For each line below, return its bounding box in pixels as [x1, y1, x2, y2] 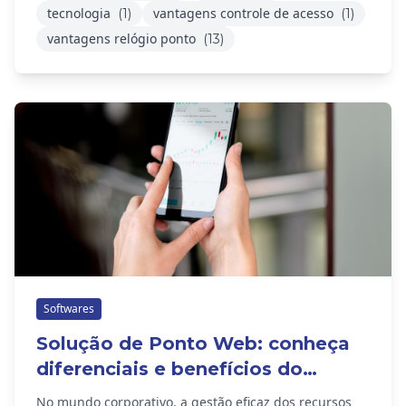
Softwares [43, 301, 94, 316]
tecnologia [47, 5, 114, 22]
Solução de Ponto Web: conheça [36, 333, 350, 354]
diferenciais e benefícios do [36, 358, 303, 380]
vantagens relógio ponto [47, 30, 199, 47]
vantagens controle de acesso [153, 5, 337, 22]
